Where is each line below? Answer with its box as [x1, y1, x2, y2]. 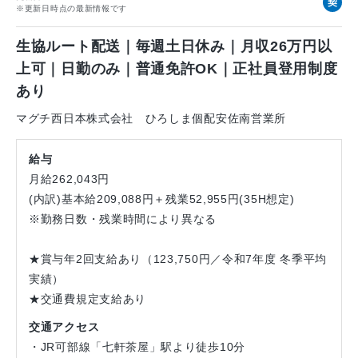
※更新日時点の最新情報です [16, 3, 128, 13]
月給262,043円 [29, 172, 109, 185]
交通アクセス [29, 320, 100, 333]
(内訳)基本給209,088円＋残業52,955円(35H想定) [29, 192, 295, 205]
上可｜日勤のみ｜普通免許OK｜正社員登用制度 [16, 60, 338, 77]
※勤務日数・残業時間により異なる [29, 212, 217, 225]
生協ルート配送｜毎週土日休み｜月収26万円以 [16, 38, 332, 54]
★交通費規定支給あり [29, 292, 146, 305]
